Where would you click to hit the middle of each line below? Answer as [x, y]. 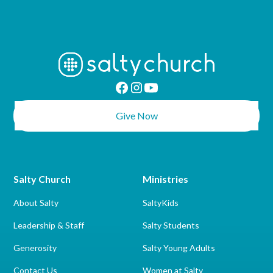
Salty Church [42, 179]
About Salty [36, 203]
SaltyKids [161, 203]
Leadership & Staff [49, 225]
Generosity [35, 248]
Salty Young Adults [179, 248]
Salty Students [171, 225]
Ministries [165, 179]
